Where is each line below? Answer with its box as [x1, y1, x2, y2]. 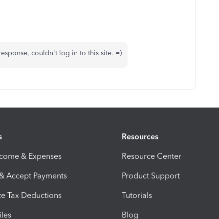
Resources [122, 132, 158, 142]
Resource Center [122, 152, 181, 161]
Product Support [122, 171, 180, 181]
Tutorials [122, 191, 152, 200]
